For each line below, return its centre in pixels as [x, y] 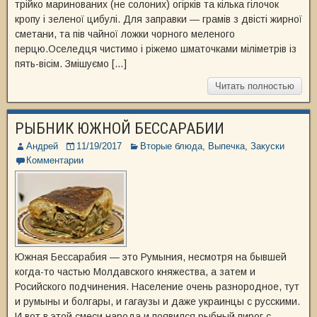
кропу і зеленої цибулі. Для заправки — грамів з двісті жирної [158, 19]
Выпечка [226, 146]
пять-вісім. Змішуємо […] [71, 64]
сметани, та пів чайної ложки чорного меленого [125, 34]
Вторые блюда [171, 146]
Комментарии [55, 160]
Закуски [267, 146]
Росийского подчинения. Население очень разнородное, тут [157, 287]
